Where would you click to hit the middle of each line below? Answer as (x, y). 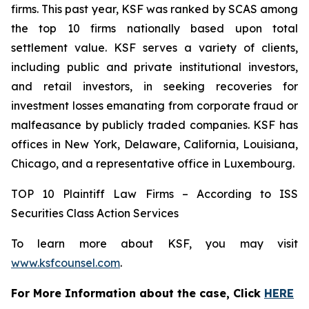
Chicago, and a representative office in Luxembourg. (153, 163)
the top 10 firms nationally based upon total (154, 28)
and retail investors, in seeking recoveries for (154, 86)
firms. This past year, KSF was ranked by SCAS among (154, 9)
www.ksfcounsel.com (66, 263)
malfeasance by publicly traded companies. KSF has (154, 125)
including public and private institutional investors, (154, 67)
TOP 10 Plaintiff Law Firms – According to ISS (154, 194)
